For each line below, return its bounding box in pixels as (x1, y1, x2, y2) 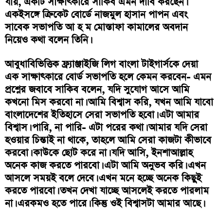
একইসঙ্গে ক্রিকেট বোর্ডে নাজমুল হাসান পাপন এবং (5, 7, 187, 21)
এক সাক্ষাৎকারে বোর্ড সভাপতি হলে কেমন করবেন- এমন (5, 70, 211, 84)
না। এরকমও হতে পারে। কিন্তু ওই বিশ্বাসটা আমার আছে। (5, 196, 203, 210)
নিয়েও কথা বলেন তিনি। (5, 33, 90, 47)
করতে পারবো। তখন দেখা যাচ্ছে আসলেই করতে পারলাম (5, 183, 209, 198)
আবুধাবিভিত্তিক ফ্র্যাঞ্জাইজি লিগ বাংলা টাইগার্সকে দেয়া (5, 57, 198, 71)
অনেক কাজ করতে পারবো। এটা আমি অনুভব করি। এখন (5, 158, 206, 172)
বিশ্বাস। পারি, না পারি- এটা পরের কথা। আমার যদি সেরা (5, 120, 207, 134)
